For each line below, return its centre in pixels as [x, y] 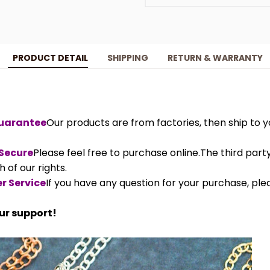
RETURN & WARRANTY [215, 58]
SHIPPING [127, 58]
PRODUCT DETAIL [50, 58]
